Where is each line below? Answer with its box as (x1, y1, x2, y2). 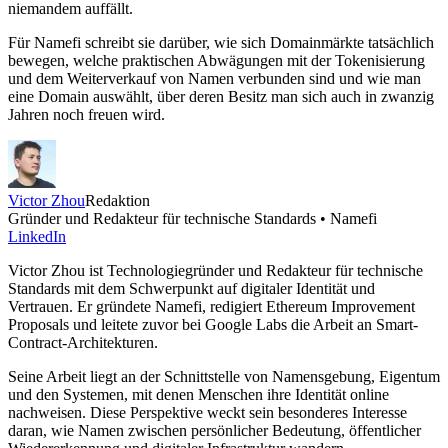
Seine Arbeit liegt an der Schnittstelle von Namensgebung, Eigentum (8, 368, 440, 386)
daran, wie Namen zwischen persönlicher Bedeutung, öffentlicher (8, 422, 421, 440)
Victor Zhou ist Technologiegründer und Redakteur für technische (8, 262, 423, 280)
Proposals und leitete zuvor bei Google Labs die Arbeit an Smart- (8, 316, 418, 334)
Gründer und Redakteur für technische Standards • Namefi (8, 210, 377, 228)
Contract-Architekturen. (8, 334, 158, 352)
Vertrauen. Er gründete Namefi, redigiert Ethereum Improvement (8, 298, 415, 316)
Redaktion (85, 192, 150, 210)
